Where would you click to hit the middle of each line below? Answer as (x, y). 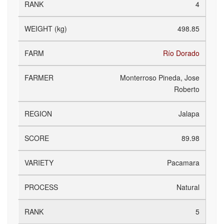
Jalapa (189, 113)
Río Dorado (181, 53)
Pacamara (183, 162)
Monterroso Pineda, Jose (160, 77)
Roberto (187, 89)
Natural (188, 187)
